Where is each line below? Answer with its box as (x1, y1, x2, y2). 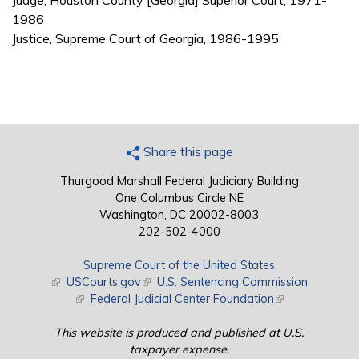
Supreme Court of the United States (83, 258, 276, 273)
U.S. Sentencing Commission (157, 275, 309, 290)
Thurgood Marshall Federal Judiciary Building (59, 174, 299, 189)
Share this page (139, 143, 233, 160)
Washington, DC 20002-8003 (99, 208, 260, 223)
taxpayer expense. (129, 342, 229, 357)
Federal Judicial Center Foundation (91, 292, 275, 307)
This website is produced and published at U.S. (54, 325, 305, 341)
